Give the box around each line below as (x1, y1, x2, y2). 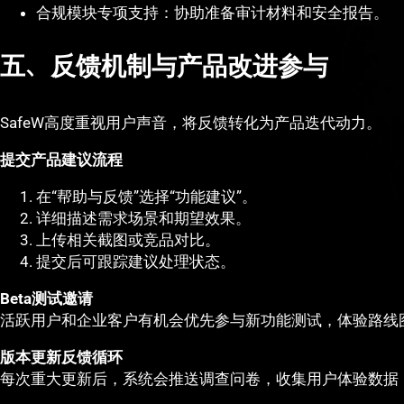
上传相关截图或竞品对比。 (36, 231, 220, 250)
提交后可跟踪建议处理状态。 (36, 252, 235, 271)
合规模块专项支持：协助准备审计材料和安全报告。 (36, 4, 389, 23)
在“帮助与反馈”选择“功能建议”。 (36, 188, 257, 207)
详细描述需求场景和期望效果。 (36, 209, 251, 228)
